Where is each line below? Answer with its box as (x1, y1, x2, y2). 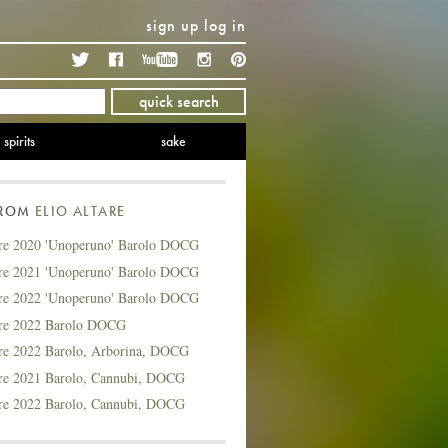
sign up (146, 15, 199, 36)
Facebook (123, 49, 192, 70)
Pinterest (246, 49, 310, 70)
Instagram (212, 49, 283, 70)
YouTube (178, 49, 241, 70)
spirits (4, 132, 35, 150)
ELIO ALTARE (35, 201, 126, 220)
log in (204, 15, 246, 36)
